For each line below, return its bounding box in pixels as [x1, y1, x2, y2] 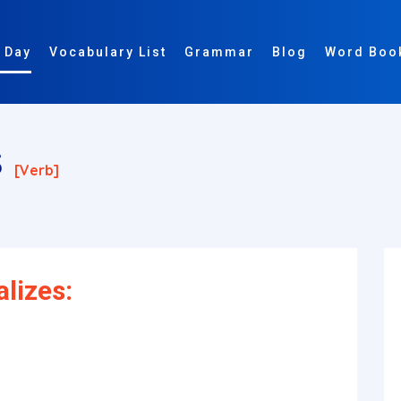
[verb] [14, 161, 59, 179]
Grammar [184, 45, 254, 59]
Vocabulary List [49, 45, 166, 59]
